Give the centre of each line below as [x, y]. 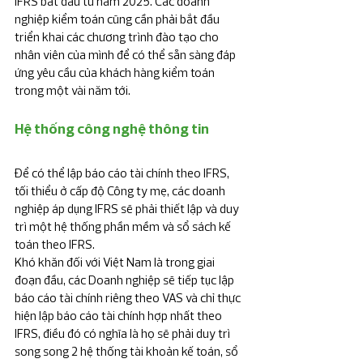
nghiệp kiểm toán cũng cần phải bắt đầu [118, 19]
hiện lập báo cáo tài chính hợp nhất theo [120, 316]
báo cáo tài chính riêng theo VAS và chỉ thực [129, 298]
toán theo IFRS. [55, 245]
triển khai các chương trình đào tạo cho [118, 37]
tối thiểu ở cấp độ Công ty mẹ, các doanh [121, 191]
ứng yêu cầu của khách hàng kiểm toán [116, 73]
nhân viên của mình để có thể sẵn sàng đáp [126, 55]
